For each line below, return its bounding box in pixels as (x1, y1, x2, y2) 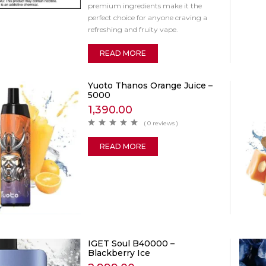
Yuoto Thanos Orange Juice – (87, 80, 213, 91)
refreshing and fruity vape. (87, 24, 178, 34)
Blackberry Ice (87, 247, 150, 258)
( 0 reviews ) (143, 119, 178, 127)
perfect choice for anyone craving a (87, 12, 207, 22)
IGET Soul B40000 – (87, 237, 175, 249)
